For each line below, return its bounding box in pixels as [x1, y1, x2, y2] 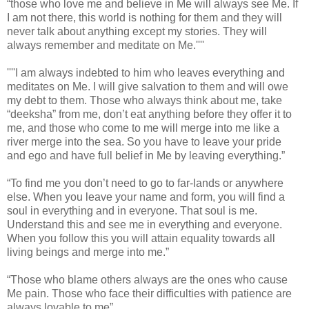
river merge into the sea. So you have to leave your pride [7, 136, 281, 148]
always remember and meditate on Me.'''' [7, 39, 204, 52]
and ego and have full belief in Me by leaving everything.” [7, 150, 285, 162]
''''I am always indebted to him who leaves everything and [7, 67, 285, 79]
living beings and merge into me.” [7, 246, 169, 259]
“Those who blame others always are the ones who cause [7, 274, 288, 286]
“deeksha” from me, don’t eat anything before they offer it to [7, 108, 292, 121]
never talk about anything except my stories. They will [7, 26, 267, 38]
